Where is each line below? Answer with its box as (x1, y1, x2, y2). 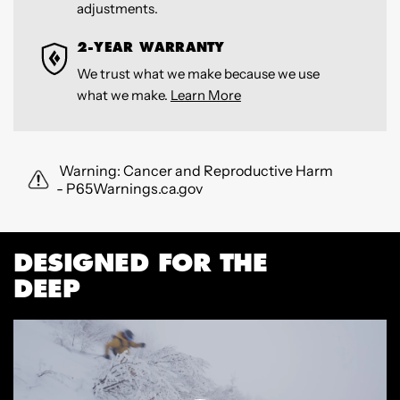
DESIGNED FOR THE (13, 245, 267, 279)
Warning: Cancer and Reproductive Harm (56, 161, 333, 179)
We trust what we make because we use (76, 65, 320, 83)
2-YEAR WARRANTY (76, 38, 225, 57)
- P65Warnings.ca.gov (56, 179, 203, 197)
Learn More (170, 87, 241, 104)
